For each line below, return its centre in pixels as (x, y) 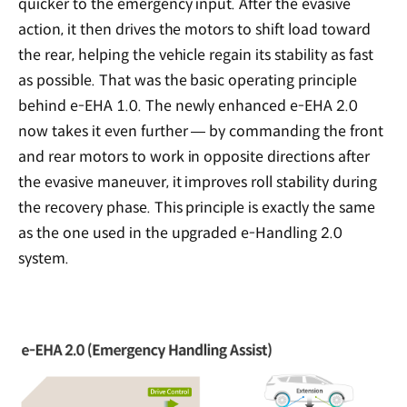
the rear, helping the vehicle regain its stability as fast (196, 55)
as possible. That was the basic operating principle (188, 80)
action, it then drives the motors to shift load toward (194, 29)
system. (44, 258)
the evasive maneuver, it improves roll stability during (198, 182)
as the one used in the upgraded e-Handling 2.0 (181, 233)
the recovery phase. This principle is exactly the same (197, 207)
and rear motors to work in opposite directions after (194, 156)
